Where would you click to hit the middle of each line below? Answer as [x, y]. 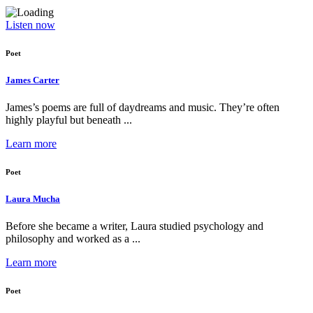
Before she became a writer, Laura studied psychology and [134, 226]
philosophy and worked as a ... [73, 239]
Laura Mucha [33, 199]
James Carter [32, 80]
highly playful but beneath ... [69, 120]
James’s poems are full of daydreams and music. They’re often [143, 108]
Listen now [30, 25]
